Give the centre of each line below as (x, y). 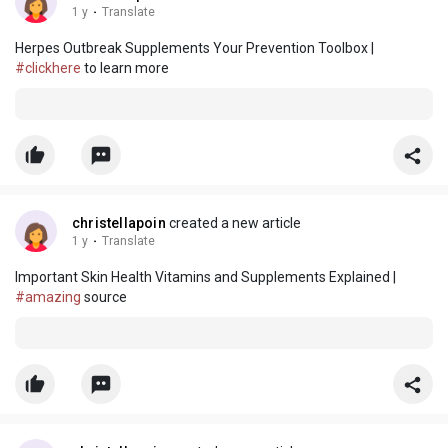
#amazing (48, 297)
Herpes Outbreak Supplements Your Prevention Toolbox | (194, 48)
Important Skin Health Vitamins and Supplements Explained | (205, 277)
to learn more (125, 68)
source (104, 297)
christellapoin (119, 223)
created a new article (233, 223)
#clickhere (48, 68)
